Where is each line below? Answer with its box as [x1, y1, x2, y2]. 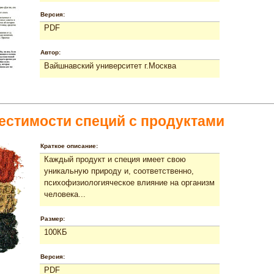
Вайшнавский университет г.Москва [44, 61, 176, 70]
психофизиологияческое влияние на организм [44, 177, 215, 187]
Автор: [40, 48, 61, 56]
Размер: [40, 215, 65, 222]
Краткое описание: [40, 142, 98, 149]
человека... [44, 189, 86, 199]
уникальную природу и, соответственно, [44, 166, 194, 176]
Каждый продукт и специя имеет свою [44, 154, 186, 164]
